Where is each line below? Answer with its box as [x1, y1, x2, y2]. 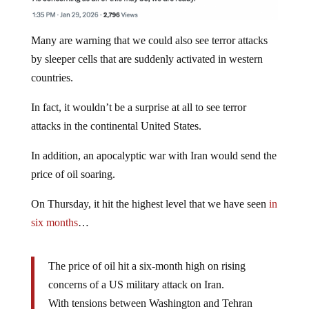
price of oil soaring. [30, 168, 115, 180]
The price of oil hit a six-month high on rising [48, 259, 246, 272]
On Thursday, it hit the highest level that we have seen [30, 197, 269, 210]
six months [30, 216, 78, 228]
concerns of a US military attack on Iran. [48, 278, 224, 290]
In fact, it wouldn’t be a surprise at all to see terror [30, 101, 246, 113]
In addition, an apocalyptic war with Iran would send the [30, 149, 277, 161]
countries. [30, 71, 73, 83]
